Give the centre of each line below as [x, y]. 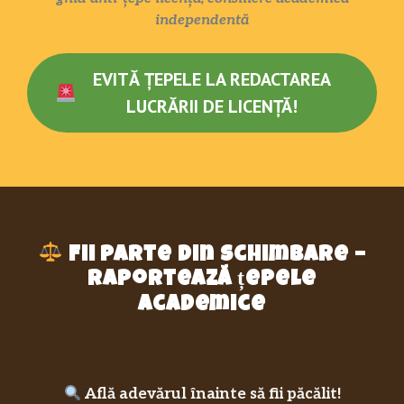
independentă [202, 20]
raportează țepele [202, 281]
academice [202, 306]
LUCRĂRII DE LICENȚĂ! [212, 106]
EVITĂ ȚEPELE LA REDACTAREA [212, 79]
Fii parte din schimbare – [217, 256]
